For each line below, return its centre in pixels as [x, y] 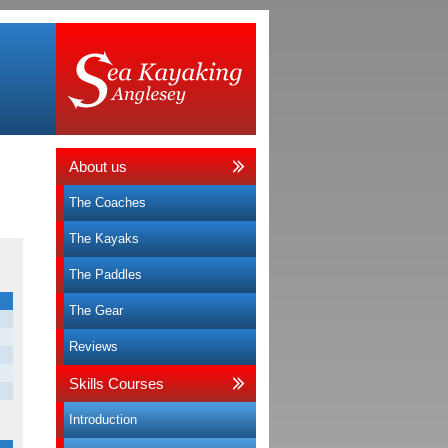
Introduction [103, 419]
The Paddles [105, 274]
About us [98, 166]
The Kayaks [104, 238]
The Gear [96, 310]
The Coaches [107, 202]
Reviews [93, 346]
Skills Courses [116, 383]
